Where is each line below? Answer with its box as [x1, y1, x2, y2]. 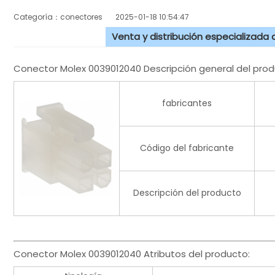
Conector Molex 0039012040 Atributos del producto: [14, 247, 250, 261]
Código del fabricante [140, 142, 234, 155]
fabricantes [162, 97, 212, 110]
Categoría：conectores [14, 12, 115, 23]
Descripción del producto [133, 187, 241, 199]
